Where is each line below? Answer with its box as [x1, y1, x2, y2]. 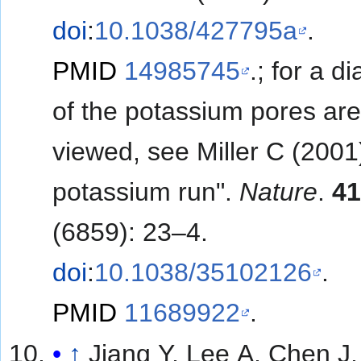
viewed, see [52, 136, 197, 166]
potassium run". [52, 176, 240, 206]
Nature [239, 176, 318, 206]
